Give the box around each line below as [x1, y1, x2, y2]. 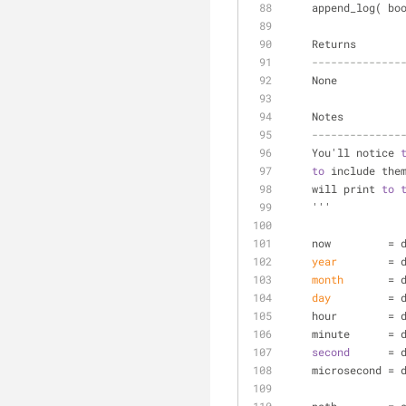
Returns [312, 36, 356, 51]
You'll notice [312, 145, 401, 159]
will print [312, 181, 382, 196]
